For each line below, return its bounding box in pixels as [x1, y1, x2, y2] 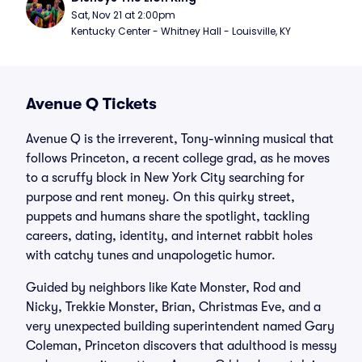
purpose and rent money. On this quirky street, [26, 190, 295, 204]
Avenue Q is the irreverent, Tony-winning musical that [26, 132, 334, 146]
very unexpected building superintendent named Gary [26, 319, 335, 334]
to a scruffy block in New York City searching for [26, 170, 305, 185]
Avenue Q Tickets [26, 95, 157, 113]
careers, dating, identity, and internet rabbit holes [26, 229, 313, 243]
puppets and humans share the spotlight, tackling [26, 209, 309, 224]
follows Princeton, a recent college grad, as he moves [26, 151, 330, 166]
